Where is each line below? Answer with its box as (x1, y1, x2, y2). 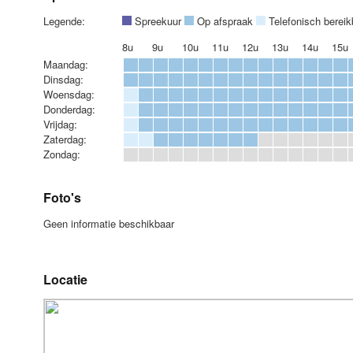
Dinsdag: (43, 72, 84, 87)
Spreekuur (131, 13, 184, 28)
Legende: (43, 13, 85, 28)
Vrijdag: (43, 117, 77, 132)
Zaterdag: (43, 132, 87, 147)
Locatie (43, 270, 87, 288)
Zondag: (43, 147, 80, 162)
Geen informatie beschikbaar (43, 216, 174, 231)
